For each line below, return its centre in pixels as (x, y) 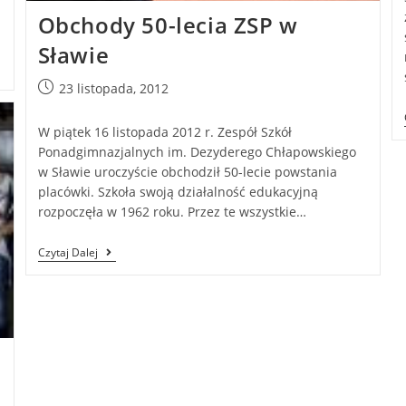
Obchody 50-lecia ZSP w (168, 25)
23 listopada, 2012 (113, 89)
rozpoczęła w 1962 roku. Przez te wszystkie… (172, 212)
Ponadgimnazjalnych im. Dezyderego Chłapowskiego (197, 152)
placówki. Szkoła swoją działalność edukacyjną (178, 192)
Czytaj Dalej (68, 253)
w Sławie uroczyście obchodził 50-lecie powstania (187, 172)
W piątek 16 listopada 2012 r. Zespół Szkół (164, 132)
